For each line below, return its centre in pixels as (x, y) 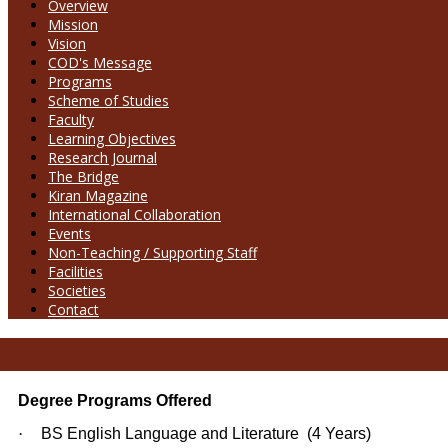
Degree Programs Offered (115, 401)
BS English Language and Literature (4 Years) (206, 434)
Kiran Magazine (98, 195)
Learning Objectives (112, 138)
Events (69, 233)
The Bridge (83, 176)
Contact (73, 309)
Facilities (75, 271)
